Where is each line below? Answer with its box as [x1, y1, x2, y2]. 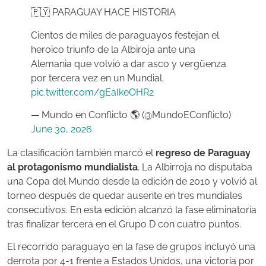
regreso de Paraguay [156, 147, 251, 159]
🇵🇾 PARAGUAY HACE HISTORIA [31, 7, 176, 18]
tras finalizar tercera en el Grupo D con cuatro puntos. [7, 218, 241, 230]
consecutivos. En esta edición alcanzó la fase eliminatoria [7, 204, 256, 216]
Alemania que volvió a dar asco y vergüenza [31, 58, 226, 69]
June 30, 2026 [31, 123, 92, 135]
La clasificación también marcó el [7, 147, 156, 159]
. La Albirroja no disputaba [138, 161, 252, 173]
